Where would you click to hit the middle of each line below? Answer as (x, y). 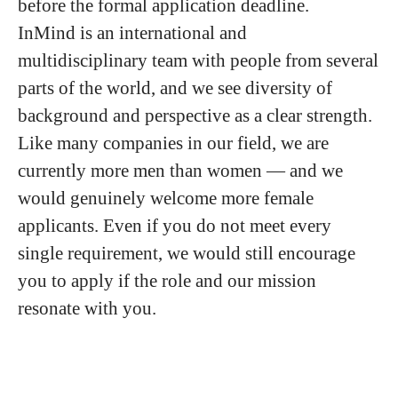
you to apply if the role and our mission (167, 280)
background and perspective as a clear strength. (195, 115)
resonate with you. (87, 308)
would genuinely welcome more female (166, 198)
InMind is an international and (132, 32)
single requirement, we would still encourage (187, 253)
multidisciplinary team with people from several (198, 60)
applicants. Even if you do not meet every (175, 225)
